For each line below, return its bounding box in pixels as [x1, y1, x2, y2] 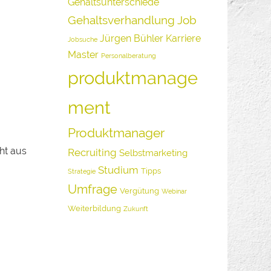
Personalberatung [101, 52, 157, 59]
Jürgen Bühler [100, 33, 164, 44]
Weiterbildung [68, 204, 122, 213]
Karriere [166, 33, 201, 44]
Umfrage [68, 182, 118, 197]
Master [68, 49, 99, 60]
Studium [98, 164, 139, 176]
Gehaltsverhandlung [68, 13, 175, 27]
